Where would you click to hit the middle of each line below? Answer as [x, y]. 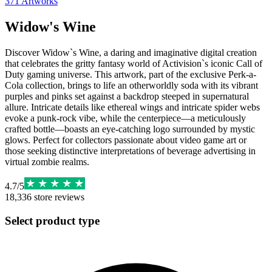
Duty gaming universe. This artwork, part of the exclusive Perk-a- [131, 74]
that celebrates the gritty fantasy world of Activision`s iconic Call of [134, 63]
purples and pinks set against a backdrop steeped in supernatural [127, 96]
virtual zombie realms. [47, 161]
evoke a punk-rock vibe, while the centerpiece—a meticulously [125, 118]
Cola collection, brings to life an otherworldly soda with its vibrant [131, 85]
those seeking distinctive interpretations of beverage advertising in [130, 151]
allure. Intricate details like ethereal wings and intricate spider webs [132, 107]
